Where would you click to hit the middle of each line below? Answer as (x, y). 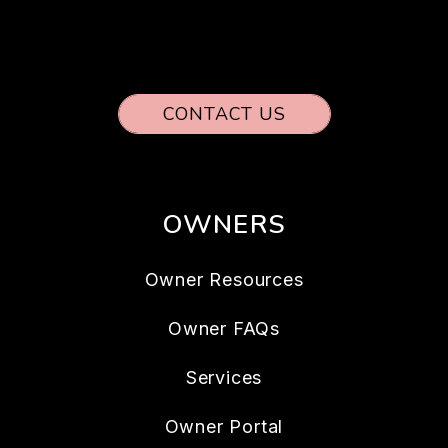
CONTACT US (224, 113)
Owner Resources (224, 279)
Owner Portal (224, 426)
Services (224, 377)
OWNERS (224, 224)
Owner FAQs (224, 328)
